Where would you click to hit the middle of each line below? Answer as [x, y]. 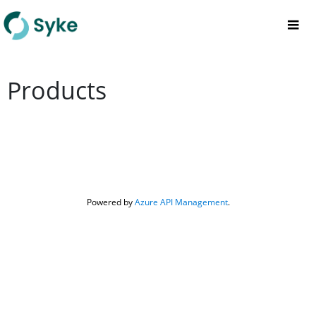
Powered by [110, 202]
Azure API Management [181, 202]
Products [57, 90]
